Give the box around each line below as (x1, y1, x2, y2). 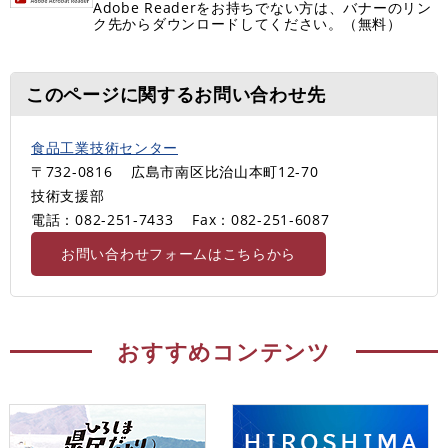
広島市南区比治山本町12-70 (131, 161, 319, 181)
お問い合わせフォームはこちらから (61, 243, 297, 263)
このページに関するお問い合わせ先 (26, 81, 326, 106)
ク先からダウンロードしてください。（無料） (93, 13, 402, 33)
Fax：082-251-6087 (192, 209, 330, 229)
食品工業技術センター (31, 137, 178, 157)
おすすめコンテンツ (117, 335, 331, 366)
